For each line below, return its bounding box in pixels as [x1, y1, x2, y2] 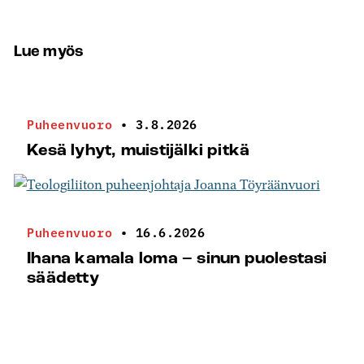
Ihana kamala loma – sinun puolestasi [27, 248, 327, 270]
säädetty [27, 267, 99, 289]
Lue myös [13, 41, 84, 62]
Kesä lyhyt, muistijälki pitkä [27, 140, 250, 162]
